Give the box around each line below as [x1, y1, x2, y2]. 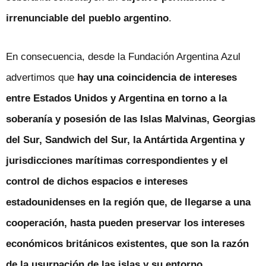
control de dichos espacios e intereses [6, 175, 188, 187]
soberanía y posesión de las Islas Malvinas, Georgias [6, 113, 255, 125]
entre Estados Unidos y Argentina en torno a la [6, 92, 227, 104]
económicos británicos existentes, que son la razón [6, 237, 249, 249]
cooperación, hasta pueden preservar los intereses [6, 217, 245, 229]
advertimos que [6, 71, 77, 83]
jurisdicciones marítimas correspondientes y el [6, 154, 228, 166]
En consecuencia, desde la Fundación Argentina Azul [6, 50, 240, 62]
